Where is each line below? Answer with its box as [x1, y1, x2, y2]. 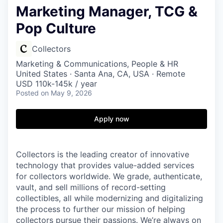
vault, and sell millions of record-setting [16, 182, 166, 192]
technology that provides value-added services [16, 160, 194, 170]
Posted [16, 89, 39, 97]
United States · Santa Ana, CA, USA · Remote [16, 69, 185, 79]
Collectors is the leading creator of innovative [16, 149, 189, 159]
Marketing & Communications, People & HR [16, 59, 178, 69]
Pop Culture [16, 20, 96, 37]
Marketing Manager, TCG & [16, 3, 198, 20]
